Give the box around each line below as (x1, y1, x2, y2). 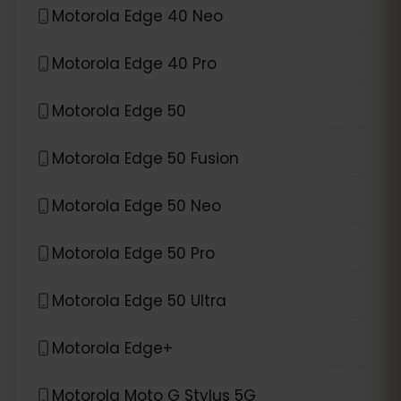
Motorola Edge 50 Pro (52, 242, 215, 264)
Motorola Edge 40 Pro (52, 52, 217, 74)
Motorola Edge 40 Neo (52, 4, 223, 27)
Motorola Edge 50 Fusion (52, 147, 239, 169)
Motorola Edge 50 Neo (52, 194, 221, 217)
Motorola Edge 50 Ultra (52, 289, 226, 311)
